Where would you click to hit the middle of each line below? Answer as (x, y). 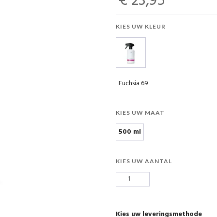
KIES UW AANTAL (144, 161)
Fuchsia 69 (133, 83)
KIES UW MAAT (140, 112)
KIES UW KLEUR (141, 26)
